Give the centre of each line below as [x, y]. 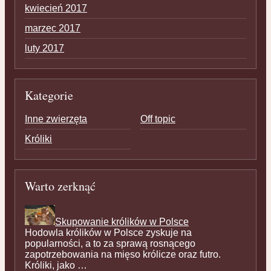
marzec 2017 [53, 28]
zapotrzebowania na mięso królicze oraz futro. [123, 254]
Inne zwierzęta [56, 119]
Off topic [158, 119]
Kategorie [49, 95]
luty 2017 [44, 48]
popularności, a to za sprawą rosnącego [110, 243]
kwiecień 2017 [56, 8]
